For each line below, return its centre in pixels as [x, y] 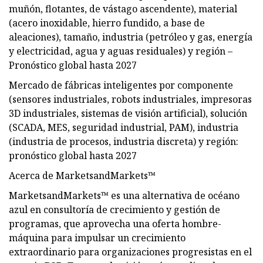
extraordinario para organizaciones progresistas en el [130, 252]
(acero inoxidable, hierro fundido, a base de [107, 23]
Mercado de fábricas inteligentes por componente [121, 85]
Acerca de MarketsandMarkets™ [82, 175]
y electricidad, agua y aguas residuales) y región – [121, 51]
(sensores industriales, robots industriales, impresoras [130, 99]
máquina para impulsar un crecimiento [97, 237]
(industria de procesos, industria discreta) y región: [124, 141]
